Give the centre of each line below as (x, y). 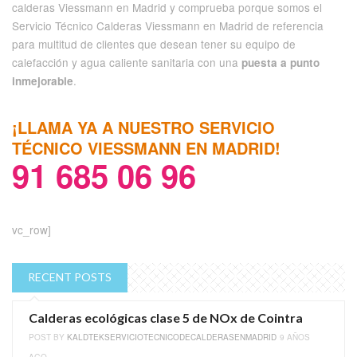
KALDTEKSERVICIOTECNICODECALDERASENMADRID (172, 337)
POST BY (48, 337)
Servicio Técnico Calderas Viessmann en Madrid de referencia (168, 25)
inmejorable (43, 80)
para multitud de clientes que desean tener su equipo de (154, 43)
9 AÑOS (295, 337)
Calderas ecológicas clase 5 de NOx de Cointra (166, 317)
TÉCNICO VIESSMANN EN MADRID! (146, 147)
